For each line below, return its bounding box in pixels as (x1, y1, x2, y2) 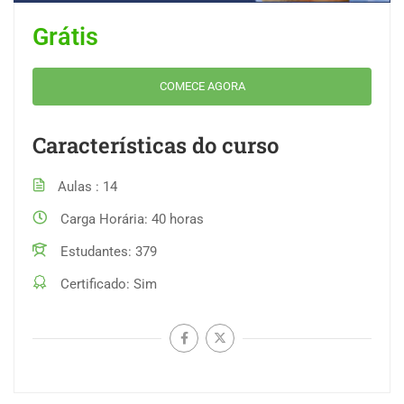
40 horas (151, 210, 204, 227)
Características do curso (32, 130, 279, 160)
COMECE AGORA (159, 78, 245, 93)
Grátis (32, 22, 98, 51)
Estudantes (60, 243, 128, 260)
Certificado (60, 275, 126, 292)
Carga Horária (60, 210, 144, 227)
